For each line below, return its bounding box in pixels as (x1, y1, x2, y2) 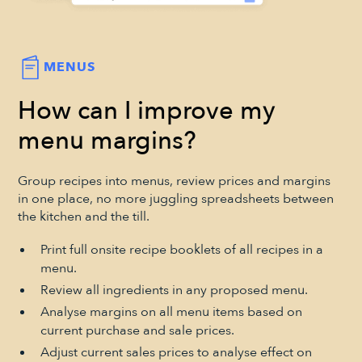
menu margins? (18, 124, 197, 159)
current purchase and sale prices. (40, 322, 234, 340)
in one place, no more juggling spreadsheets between (18, 189, 335, 208)
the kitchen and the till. (18, 207, 150, 225)
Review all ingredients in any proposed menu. (40, 281, 308, 300)
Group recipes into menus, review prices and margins (18, 171, 331, 190)
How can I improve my (18, 94, 276, 129)
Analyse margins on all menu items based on (40, 303, 302, 322)
